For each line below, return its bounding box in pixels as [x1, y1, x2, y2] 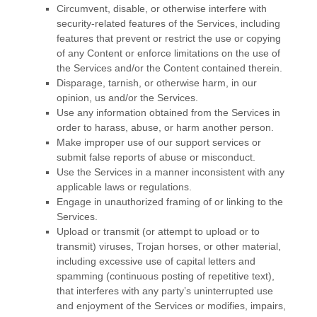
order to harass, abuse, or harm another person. [57, 122, 274, 133]
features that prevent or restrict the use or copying [57, 33, 281, 44]
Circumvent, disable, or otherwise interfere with [57, 3, 267, 14]
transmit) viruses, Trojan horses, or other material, [57, 241, 281, 252]
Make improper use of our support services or [57, 137, 261, 148]
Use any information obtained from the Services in [57, 107, 280, 118]
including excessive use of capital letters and [57, 255, 255, 267]
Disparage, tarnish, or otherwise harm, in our [57, 77, 257, 88]
